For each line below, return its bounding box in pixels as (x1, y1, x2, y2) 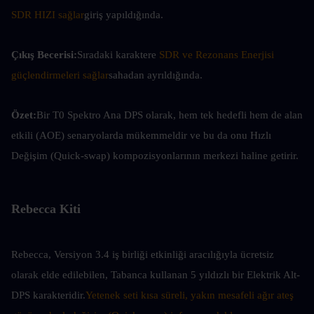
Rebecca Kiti (11, 202, 81, 216)
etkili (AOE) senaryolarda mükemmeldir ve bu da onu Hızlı (11, 130, 271, 141)
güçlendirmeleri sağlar (11, 69, 109, 81)
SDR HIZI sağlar (11, 9, 84, 20)
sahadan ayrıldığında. (109, 69, 203, 81)
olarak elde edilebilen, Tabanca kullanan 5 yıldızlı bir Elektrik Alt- (11, 269, 300, 280)
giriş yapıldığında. (84, 9, 163, 20)
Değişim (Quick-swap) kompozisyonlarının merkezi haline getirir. (11, 150, 299, 161)
